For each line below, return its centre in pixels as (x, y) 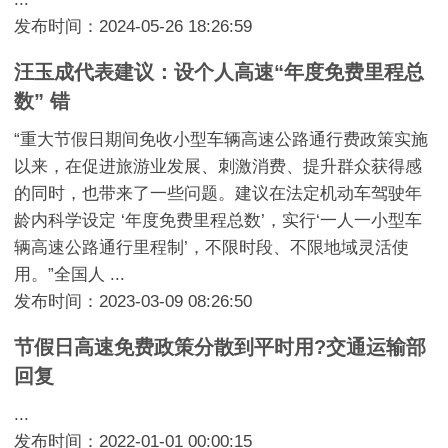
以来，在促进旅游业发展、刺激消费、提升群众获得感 (218, 166)
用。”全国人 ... (70, 274)
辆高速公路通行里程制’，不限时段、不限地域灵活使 (212, 247)
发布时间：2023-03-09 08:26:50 (133, 301)
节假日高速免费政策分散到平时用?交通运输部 (220, 346)
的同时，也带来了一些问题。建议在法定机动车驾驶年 (218, 193)
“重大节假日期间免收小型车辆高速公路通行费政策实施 (221, 139)
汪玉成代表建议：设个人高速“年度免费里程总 (219, 71)
